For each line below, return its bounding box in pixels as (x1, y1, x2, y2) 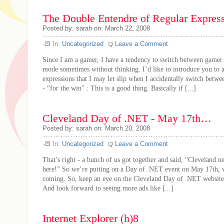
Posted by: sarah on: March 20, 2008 (42, 124, 150, 132)
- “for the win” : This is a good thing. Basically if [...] (42, 84, 196, 92)
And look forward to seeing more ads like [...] (42, 184, 173, 192)
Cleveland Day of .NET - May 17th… (42, 112, 211, 124)
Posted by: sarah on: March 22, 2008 (42, 24, 150, 32)
